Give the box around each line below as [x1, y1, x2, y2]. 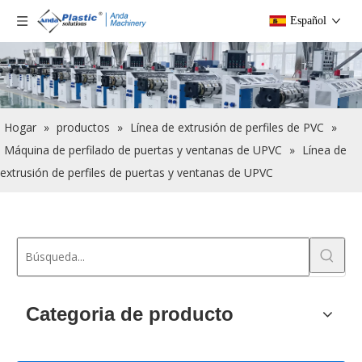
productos [57, 119, 110, 135]
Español [290, 15, 326, 27]
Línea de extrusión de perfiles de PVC [130, 119, 324, 135]
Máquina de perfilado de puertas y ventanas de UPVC [4, 141, 282, 158]
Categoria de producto [26, 302, 234, 325]
